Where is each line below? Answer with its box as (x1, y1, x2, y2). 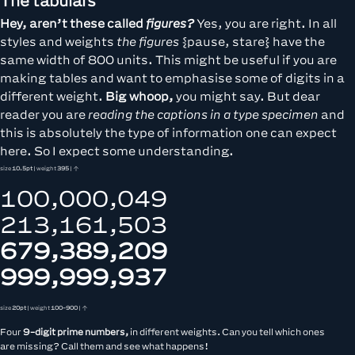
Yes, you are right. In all (194, 17, 337, 30)
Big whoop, (105, 90, 174, 103)
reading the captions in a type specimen (88, 108, 319, 121)
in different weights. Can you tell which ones (128, 326, 325, 338)
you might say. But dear (174, 90, 320, 103)
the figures (116, 35, 179, 48)
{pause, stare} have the (179, 35, 325, 48)
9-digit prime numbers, (23, 326, 128, 338)
